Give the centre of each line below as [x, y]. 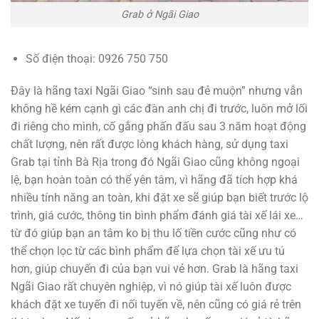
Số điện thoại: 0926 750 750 [96, 58]
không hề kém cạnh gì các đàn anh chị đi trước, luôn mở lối [159, 109]
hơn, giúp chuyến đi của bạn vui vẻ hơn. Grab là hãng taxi [155, 269]
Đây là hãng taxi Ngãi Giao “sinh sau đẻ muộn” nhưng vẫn [157, 91]
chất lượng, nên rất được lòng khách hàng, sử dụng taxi [150, 145]
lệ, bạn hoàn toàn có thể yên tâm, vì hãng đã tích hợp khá [154, 180]
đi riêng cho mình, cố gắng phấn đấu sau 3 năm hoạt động [158, 127]
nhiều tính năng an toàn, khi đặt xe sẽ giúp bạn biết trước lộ [159, 198]
